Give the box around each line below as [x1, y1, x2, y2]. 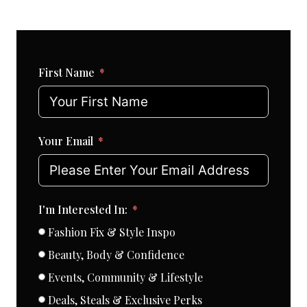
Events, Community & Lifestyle [48, 269, 203, 284]
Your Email [38, 133, 93, 148]
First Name [38, 64, 95, 79]
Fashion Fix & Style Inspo [48, 224, 175, 239]
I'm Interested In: [38, 201, 127, 217]
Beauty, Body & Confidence [48, 247, 184, 262]
